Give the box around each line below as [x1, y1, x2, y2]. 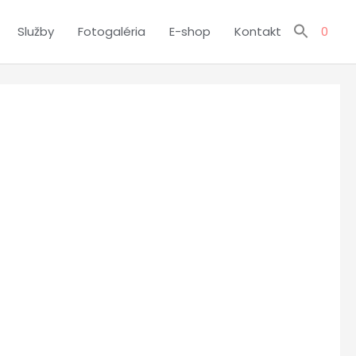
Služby [17, 23, 54, 40]
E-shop [169, 23, 211, 40]
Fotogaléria [78, 23, 145, 40]
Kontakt [234, 23, 281, 40]
